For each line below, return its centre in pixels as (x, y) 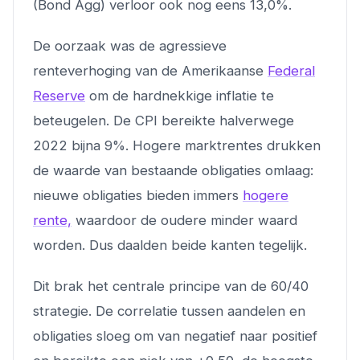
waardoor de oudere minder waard (184, 220)
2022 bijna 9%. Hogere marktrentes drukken (177, 145)
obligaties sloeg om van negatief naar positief (175, 335)
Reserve (59, 95)
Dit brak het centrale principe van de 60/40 (171, 286)
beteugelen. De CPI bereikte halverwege (164, 120)
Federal (291, 70)
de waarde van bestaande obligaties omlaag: (173, 170)
